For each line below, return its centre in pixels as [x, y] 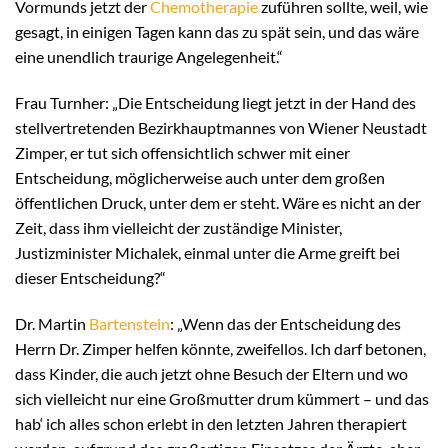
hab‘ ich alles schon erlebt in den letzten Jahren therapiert [211, 423]
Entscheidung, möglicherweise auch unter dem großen [200, 178]
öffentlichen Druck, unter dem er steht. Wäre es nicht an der [218, 203]
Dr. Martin [52, 323]
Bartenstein [129, 323]
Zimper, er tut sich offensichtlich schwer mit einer [182, 153]
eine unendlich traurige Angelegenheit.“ [149, 57]
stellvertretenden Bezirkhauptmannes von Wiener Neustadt [221, 128]
